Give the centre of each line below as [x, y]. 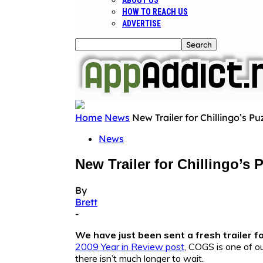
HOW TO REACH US [155, 12]
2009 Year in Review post [130, 246]
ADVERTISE [141, 23]
